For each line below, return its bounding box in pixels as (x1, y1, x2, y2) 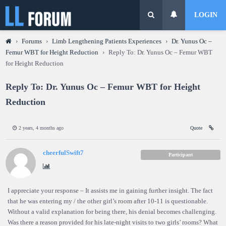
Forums (22, 38, 42, 45)
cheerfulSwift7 (43, 149, 84, 156)
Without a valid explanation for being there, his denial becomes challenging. (8, 208, 217, 216)
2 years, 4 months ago (17, 125, 64, 131)
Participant (168, 151, 193, 157)
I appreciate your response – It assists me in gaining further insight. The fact (8, 187, 213, 195)
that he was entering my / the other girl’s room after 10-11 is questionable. (8, 198, 208, 205)
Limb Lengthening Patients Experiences (52, 38, 161, 45)
